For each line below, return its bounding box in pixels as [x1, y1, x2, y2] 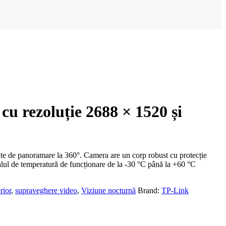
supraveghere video [15, 186, 77, 195]
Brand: [138, 186, 161, 195]
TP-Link [161, 186, 189, 195]
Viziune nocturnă [81, 186, 136, 195]
